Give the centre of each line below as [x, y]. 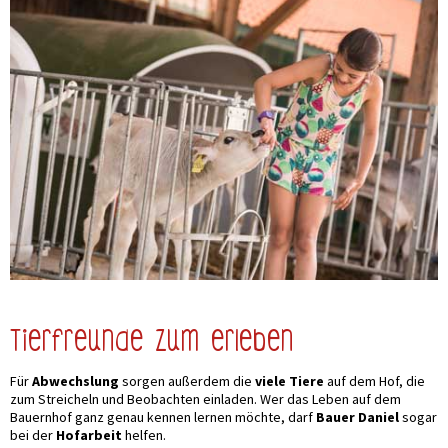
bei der [33, 435]
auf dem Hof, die [374, 381]
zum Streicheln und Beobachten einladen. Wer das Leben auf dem [205, 399]
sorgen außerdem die [187, 381]
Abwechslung [75, 381]
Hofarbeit [89, 435]
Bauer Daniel [357, 417]
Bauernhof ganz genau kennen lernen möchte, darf [163, 417]
